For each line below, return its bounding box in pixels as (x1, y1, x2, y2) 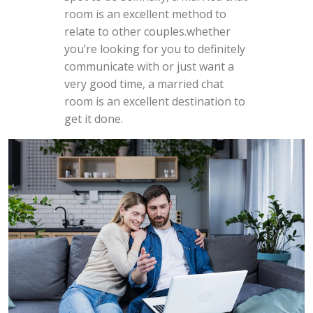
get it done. (64, 111, 123, 127)
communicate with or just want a (64, 59, 234, 75)
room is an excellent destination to (64, 94, 245, 110)
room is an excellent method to (64, 6, 226, 22)
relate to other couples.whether (64, 24, 231, 40)
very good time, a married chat (64, 76, 224, 92)
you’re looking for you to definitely (64, 41, 245, 57)
